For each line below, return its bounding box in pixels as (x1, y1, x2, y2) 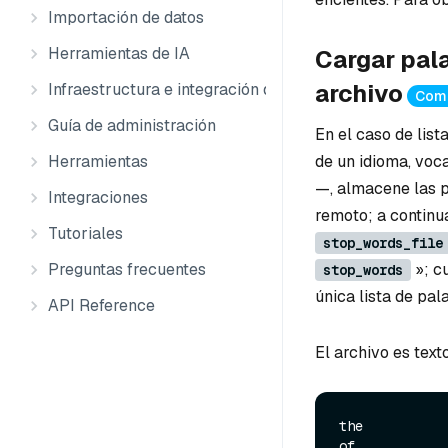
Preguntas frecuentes (48, 259, 206, 280)
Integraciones (48, 187, 148, 208)
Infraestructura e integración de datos (48, 79, 325, 100)
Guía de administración (48, 115, 216, 136)
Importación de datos (48, 7, 204, 28)
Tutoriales (48, 223, 123, 244)
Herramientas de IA (48, 43, 190, 64)
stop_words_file (323, 234, 443, 253)
